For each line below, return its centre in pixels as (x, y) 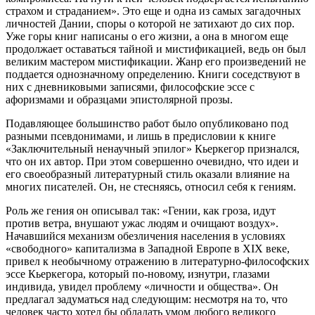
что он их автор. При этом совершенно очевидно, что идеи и (152, 162)
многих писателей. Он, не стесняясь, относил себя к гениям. (151, 187)
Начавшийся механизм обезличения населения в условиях (146, 236)
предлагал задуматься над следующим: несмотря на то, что (147, 300)
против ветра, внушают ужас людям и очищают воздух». (142, 224)
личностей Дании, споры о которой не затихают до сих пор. (150, 24)
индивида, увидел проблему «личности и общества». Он (142, 287)
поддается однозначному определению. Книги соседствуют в (153, 75)
